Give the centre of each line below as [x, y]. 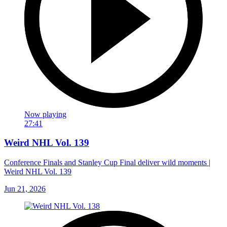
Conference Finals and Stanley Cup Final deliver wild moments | [107, 163]
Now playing [45, 114]
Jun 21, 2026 [25, 189]
